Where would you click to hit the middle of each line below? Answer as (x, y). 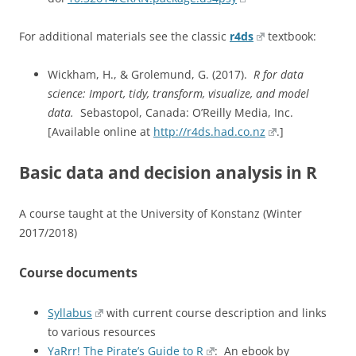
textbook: (291, 36)
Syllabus (70, 313)
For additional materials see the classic (124, 36)
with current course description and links (215, 313)
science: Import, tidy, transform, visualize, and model (178, 93)
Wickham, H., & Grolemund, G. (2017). (151, 74)
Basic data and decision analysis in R (168, 172)
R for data (279, 74)
